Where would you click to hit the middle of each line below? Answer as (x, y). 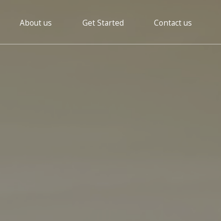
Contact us (173, 23)
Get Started (103, 23)
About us (36, 23)
